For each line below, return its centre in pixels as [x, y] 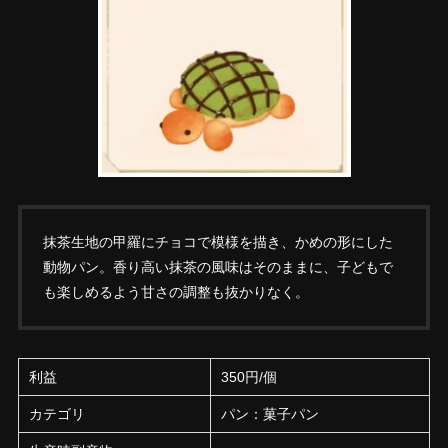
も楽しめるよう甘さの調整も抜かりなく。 [175, 291]
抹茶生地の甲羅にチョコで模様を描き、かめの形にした [217, 241]
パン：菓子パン [270, 413]
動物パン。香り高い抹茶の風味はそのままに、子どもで [217, 266]
